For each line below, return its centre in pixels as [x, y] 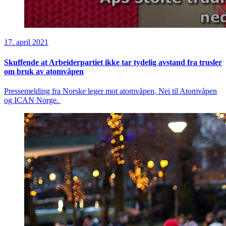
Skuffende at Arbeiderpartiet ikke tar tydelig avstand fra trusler [113, 62]
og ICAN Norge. [32, 100]
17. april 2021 [26, 42]
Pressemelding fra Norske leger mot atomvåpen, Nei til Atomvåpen [110, 91]
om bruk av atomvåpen [44, 71]
